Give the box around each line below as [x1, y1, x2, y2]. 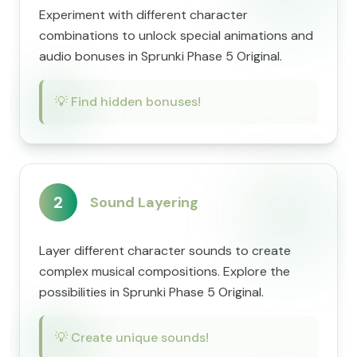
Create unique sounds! [71, 329, 209, 346]
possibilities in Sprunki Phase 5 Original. [39, 284, 264, 300]
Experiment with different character [39, 6, 248, 23]
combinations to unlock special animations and [39, 27, 313, 44]
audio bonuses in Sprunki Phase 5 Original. [39, 48, 282, 65]
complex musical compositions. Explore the [39, 263, 290, 280]
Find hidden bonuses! [71, 93, 201, 110]
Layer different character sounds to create [39, 242, 291, 259]
